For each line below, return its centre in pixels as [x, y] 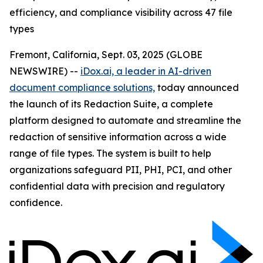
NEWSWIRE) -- [45, 71]
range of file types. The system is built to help [110, 153]
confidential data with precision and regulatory [117, 186]
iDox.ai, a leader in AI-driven [146, 71]
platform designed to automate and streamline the [125, 120]
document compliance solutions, [82, 87]
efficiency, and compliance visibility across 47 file [121, 12]
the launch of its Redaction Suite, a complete [111, 104]
